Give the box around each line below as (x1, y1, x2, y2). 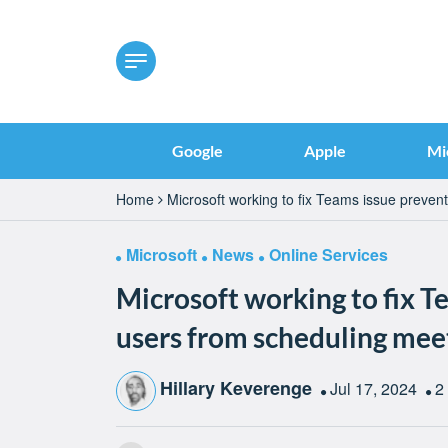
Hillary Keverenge (159, 375, 312, 402)
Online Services (268, 242, 388, 266)
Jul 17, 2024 (329, 377, 421, 401)
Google (171, 140, 223, 160)
